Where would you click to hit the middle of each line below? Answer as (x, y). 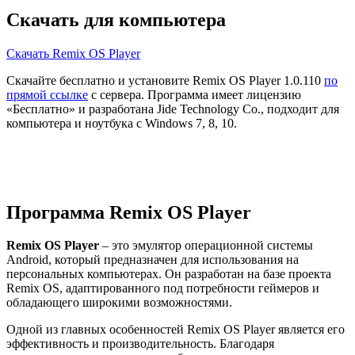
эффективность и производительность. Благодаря (140, 344)
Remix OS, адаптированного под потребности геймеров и (163, 288)
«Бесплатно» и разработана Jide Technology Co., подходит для (173, 109)
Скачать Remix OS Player (73, 53)
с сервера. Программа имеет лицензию (195, 94)
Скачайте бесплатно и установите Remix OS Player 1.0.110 (165, 80)
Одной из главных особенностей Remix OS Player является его (176, 330)
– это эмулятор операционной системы (206, 246)
